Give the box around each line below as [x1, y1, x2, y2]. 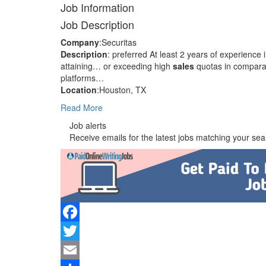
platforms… [61, 72, 104, 84]
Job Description [61, 17, 134, 32]
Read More [61, 102, 103, 113]
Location [61, 84, 97, 96]
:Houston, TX [97, 84, 146, 96]
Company [61, 36, 99, 48]
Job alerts [69, 119, 106, 131]
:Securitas [99, 36, 137, 48]
